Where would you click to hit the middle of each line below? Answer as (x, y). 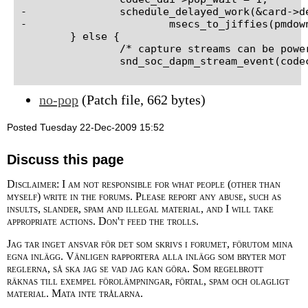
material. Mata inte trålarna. (75, 293)
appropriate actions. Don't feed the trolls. (103, 221)
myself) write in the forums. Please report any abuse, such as (144, 196)
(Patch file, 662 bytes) (142, 99)
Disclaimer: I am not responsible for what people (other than (144, 184)
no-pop (59, 99)
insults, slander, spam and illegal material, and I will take (140, 208)
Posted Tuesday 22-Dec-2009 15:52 (86, 127)
